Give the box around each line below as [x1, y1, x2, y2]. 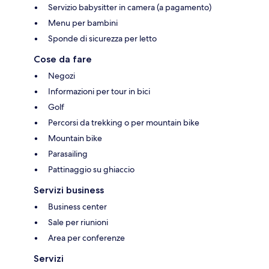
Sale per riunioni [48, 216, 108, 228]
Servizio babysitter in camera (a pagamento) [48, 1, 211, 13]
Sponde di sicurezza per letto [48, 32, 157, 44]
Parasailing [48, 148, 88, 159]
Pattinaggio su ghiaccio [48, 163, 134, 175]
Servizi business [34, 184, 104, 196]
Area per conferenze [48, 232, 125, 243]
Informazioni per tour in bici [48, 85, 150, 97]
